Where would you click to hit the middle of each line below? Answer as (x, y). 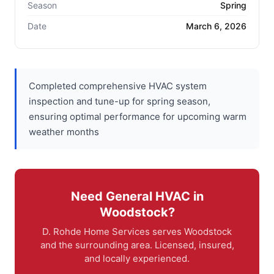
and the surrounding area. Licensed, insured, (137, 245)
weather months (64, 131)
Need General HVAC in (137, 196)
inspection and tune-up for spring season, (120, 101)
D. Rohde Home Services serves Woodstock (137, 231)
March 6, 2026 (216, 26)
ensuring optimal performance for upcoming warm (138, 116)
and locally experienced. (137, 258)
